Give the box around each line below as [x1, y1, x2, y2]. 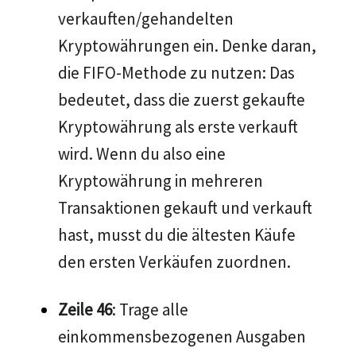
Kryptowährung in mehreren [58, 170, 263, 192]
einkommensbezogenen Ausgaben [58, 326, 306, 348]
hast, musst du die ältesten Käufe [58, 224, 296, 246]
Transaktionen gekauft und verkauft [58, 197, 312, 219]
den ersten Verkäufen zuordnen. [58, 251, 291, 273]
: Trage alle [112, 299, 188, 321]
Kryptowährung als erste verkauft [58, 116, 298, 138]
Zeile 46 [58, 299, 112, 321]
